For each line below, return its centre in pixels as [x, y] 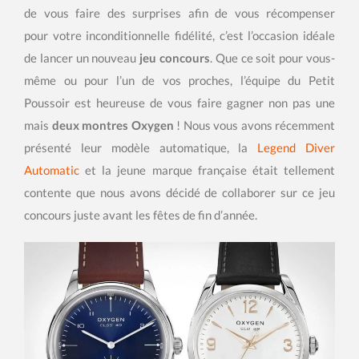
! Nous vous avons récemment [254, 125]
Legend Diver [296, 147]
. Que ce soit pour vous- [273, 58]
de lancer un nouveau [82, 58]
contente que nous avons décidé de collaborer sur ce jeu [179, 192]
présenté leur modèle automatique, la [141, 147]
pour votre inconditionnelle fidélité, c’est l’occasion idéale [179, 35]
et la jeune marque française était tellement [207, 170]
